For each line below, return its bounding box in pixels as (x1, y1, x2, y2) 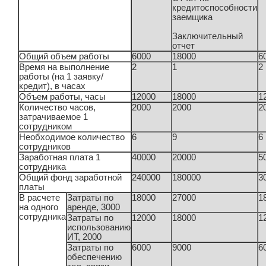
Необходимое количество (19, 132, 125, 142)
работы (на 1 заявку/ (19, 72, 104, 82)
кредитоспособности (172, 3, 258, 13)
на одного (19, 202, 59, 213)
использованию (67, 223, 131, 233)
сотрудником (19, 122, 72, 132)
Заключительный (172, 31, 243, 42)
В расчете (19, 193, 61, 203)
